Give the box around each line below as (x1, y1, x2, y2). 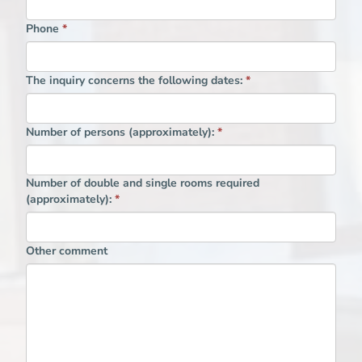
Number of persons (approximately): (25, 124, 217, 141)
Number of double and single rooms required (25, 175, 259, 192)
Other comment (25, 243, 107, 259)
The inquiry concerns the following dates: (25, 73, 246, 89)
